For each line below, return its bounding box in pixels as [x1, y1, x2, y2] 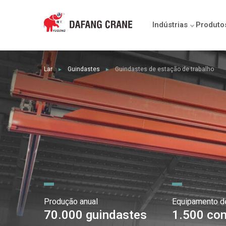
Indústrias [152, 19, 188, 30]
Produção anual [44, 196, 98, 208]
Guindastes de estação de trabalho [115, 65, 214, 74]
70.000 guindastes [44, 206, 147, 224]
